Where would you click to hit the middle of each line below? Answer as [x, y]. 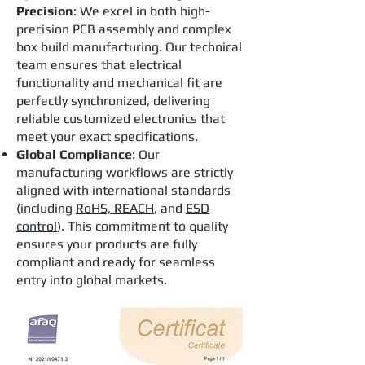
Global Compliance [74, 154]
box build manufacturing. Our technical [129, 47]
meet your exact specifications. [107, 136]
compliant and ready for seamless [116, 262]
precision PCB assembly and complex [124, 29]
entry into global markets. [92, 280]
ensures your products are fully [107, 244]
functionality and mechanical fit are [119, 83]
